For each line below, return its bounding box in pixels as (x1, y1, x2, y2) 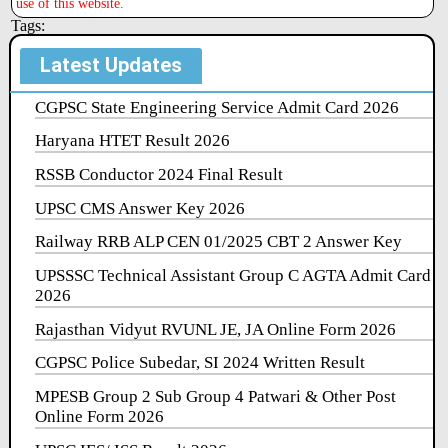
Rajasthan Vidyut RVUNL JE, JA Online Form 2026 (35, 319, 397, 339)
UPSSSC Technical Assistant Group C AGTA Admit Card (35, 266, 432, 286)
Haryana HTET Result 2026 (35, 131, 231, 151)
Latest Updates (40, 52, 183, 77)
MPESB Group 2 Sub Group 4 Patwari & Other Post (35, 387, 397, 407)
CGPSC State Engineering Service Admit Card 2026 (35, 97, 400, 117)
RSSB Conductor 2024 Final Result (35, 164, 284, 184)
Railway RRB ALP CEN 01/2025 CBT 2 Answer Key (35, 232, 403, 252)
